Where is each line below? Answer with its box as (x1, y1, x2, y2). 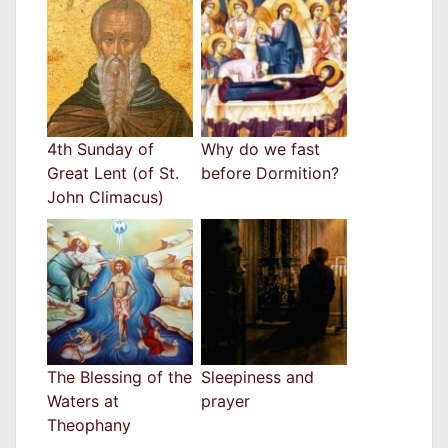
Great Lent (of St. (47, 163, 179, 184)
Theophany (47, 415, 131, 436)
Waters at (47, 391, 119, 412)
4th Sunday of (47, 139, 154, 160)
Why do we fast (201, 139, 320, 160)
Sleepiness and (201, 367, 314, 388)
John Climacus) (47, 187, 164, 208)
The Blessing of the (47, 367, 192, 388)
